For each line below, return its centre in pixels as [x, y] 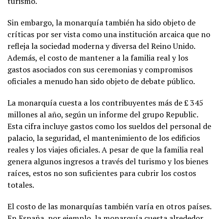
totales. [21, 185]
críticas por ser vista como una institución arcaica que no [109, 34]
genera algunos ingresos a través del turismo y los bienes [108, 161]
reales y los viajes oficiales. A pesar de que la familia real [105, 149]
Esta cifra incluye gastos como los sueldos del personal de [109, 126]
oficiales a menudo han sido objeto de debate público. [101, 81]
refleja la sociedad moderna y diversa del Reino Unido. [101, 46]
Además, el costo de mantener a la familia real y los [98, 57]
